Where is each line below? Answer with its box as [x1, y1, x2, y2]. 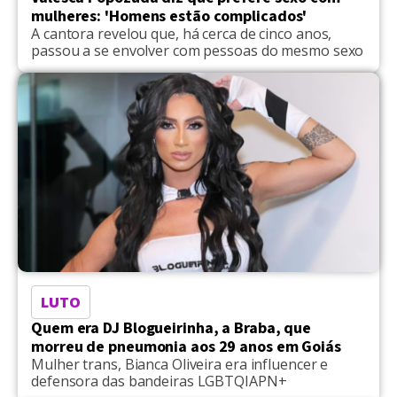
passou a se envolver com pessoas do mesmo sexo [31, 41, 364, 61]
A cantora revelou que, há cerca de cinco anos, [31, 24, 332, 44]
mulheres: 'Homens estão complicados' [31, 5, 307, 28]
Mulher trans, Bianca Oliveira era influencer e [31, 354, 329, 375]
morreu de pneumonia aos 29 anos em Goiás [31, 336, 341, 359]
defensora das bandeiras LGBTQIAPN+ [31, 371, 287, 392]
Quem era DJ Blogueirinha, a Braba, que [31, 317, 312, 340]
